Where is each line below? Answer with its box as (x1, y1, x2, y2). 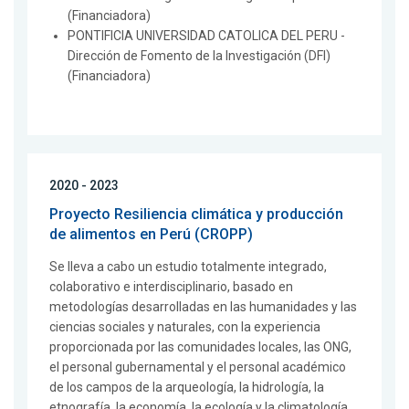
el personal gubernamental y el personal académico (49, 360, 346, 375)
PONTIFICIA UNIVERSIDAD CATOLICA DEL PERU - (68, 28, 345, 44)
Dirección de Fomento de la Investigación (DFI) (68, 48, 330, 64)
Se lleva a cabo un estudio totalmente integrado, (49, 259, 327, 275)
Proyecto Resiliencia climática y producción (49, 205, 343, 224)
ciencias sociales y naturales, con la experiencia (49, 320, 320, 335)
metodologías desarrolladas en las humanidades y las (49, 299, 357, 315)
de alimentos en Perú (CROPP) (49, 225, 253, 244)
